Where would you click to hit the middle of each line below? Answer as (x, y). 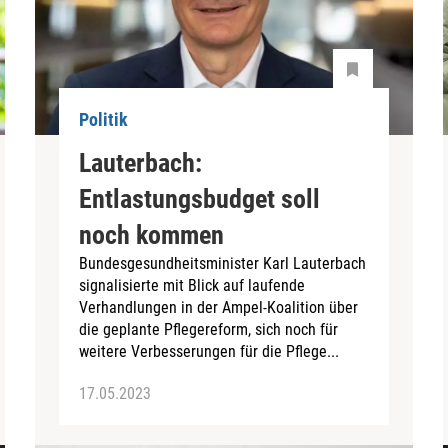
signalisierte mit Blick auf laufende (192, 285)
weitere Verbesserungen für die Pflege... (209, 351)
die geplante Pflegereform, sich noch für (209, 329)
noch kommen (152, 234)
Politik (104, 120)
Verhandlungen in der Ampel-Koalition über (219, 307)
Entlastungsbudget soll (200, 198)
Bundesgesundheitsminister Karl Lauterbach (223, 263)
